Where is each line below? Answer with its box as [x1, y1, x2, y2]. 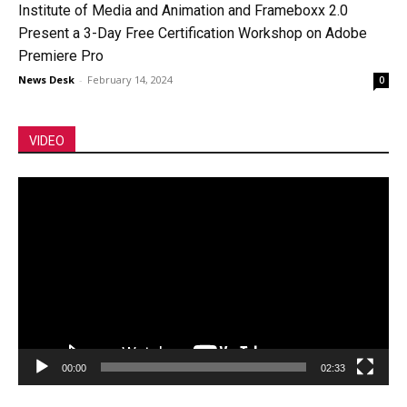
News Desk [18, 72, 74, 86]
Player [17, 195, 54, 213]
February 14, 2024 [87, 72, 173, 86]
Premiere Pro [18, 46, 104, 65]
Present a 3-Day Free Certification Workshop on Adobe [18, 24, 367, 42]
